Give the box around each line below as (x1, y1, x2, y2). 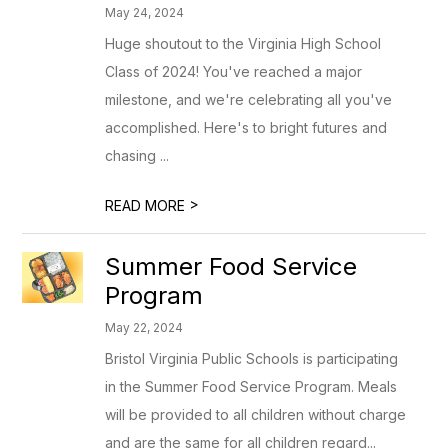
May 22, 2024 (105, 320, 184, 335)
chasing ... (105, 147, 170, 164)
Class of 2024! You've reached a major (105, 63, 363, 80)
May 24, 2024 (105, 5, 185, 20)
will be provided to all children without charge (105, 406, 407, 423)
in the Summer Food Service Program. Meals (105, 378, 398, 395)
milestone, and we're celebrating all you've (105, 91, 393, 108)
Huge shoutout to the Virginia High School (105, 35, 382, 52)
